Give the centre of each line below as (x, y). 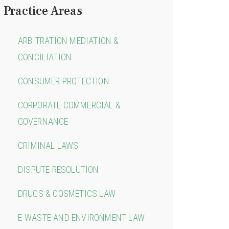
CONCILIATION (44, 57)
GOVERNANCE (43, 121)
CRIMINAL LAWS (48, 145)
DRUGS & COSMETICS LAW (66, 193)
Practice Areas (43, 11)
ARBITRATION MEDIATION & (68, 40)
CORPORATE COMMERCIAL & (69, 105)
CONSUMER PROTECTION (63, 81)
